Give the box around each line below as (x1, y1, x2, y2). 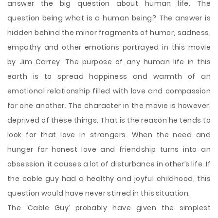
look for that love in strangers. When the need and (7, 130, 211, 140)
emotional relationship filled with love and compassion (7, 86, 211, 96)
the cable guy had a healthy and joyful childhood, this (7, 174, 211, 183)
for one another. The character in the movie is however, (7, 101, 211, 110)
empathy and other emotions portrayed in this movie (7, 42, 211, 52)
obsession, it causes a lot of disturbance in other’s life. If (7, 159, 211, 169)
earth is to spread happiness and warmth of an (7, 72, 211, 81)
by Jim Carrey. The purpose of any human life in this (7, 57, 211, 67)
